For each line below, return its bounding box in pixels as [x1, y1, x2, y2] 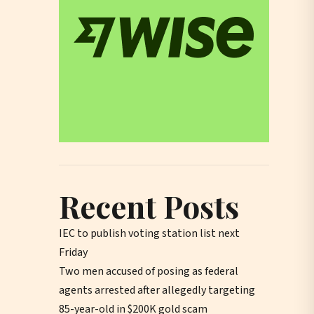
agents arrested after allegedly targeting [59, 282, 255, 298]
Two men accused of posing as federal [59, 263, 238, 279]
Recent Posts [59, 184, 239, 226]
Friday [59, 244, 88, 260]
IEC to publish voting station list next [59, 225, 240, 241]
